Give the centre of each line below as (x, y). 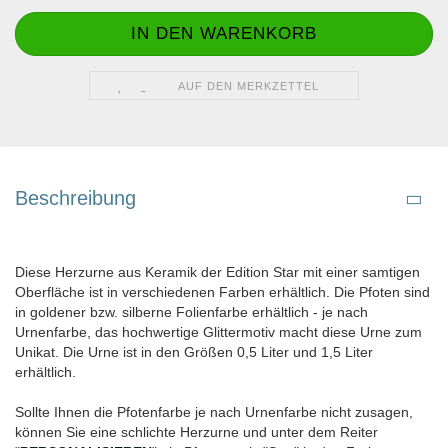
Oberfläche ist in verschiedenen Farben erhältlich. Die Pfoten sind (222, 292)
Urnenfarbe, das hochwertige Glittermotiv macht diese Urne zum (218, 332)
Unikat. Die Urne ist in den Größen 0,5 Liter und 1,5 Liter (194, 352)
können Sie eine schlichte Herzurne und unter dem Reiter (196, 432)
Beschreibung (75, 198)
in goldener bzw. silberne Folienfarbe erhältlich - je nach (191, 312)
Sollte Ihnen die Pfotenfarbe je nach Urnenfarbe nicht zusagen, (214, 412)
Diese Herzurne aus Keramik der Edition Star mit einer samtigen (217, 272)
